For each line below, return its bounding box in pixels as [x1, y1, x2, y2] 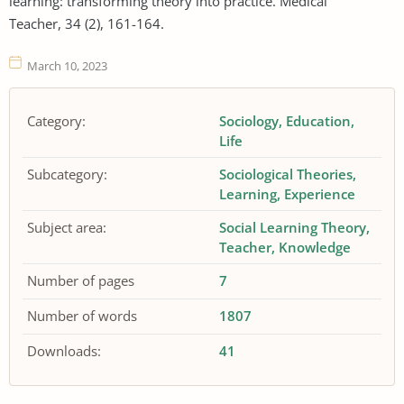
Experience [284, 185, 356, 204]
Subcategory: [27, 165, 107, 184]
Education [286, 112, 352, 131]
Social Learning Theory [219, 218, 367, 237]
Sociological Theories [219, 165, 353, 184]
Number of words [27, 307, 137, 326]
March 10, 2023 [27, 57, 107, 74]
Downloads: [27, 342, 101, 361]
